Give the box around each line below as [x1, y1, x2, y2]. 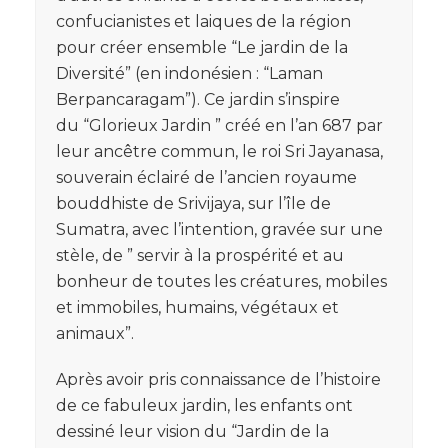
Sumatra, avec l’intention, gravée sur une [56, 219, 383, 239]
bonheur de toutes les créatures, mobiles [56, 271, 387, 291]
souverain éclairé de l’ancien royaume [56, 167, 357, 187]
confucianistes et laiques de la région [56, 11, 351, 31]
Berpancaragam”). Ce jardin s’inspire [56, 89, 340, 109]
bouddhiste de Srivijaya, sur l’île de [56, 193, 331, 213]
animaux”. [56, 323, 134, 343]
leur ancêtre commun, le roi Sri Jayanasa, [56, 141, 383, 161]
